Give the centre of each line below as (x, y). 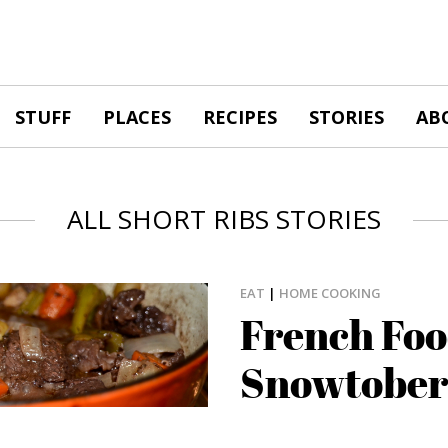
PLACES (137, 116)
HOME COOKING (330, 293)
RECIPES (240, 116)
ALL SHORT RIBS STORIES (224, 219)
